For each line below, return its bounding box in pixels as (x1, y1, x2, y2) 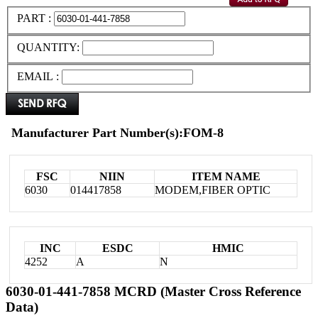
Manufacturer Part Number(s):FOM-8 (11, 125, 224, 140)
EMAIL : (17, 70, 59, 82)
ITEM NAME (191, 170, 261, 182)
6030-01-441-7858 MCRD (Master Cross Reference (6, 283, 301, 299)
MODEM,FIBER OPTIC (155, 183, 270, 196)
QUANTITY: (17, 41, 82, 54)
